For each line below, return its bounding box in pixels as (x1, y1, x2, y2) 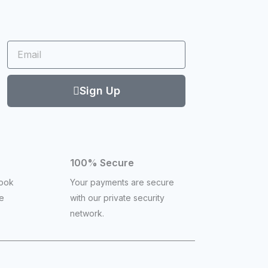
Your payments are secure (70, 176, 174, 187)
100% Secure (70, 156, 134, 169)
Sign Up (79, 84, 120, 97)
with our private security (70, 192, 165, 203)
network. (70, 208, 104, 218)
